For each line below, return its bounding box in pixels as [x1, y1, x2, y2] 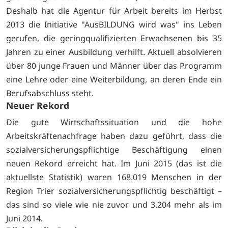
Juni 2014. [6, 212, 43, 224]
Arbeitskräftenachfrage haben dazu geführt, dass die [6, 130, 222, 141]
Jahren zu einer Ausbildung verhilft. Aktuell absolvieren [6, 46, 222, 58]
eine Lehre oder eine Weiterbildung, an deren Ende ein [6, 73, 222, 85]
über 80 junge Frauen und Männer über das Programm [6, 60, 222, 71]
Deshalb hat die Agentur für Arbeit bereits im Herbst [6, 5, 222, 16]
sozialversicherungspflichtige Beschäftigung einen [6, 144, 222, 155]
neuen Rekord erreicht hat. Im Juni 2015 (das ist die [6, 157, 222, 169]
